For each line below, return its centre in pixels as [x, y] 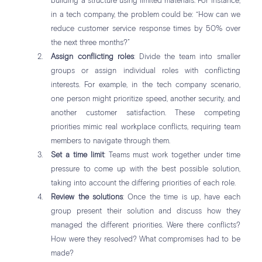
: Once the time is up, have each [182, 198]
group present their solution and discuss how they [146, 212]
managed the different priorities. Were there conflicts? [146, 226]
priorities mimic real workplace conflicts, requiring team [146, 127]
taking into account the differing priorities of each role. [144, 184]
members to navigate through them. [111, 142]
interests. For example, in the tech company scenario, [146, 85]
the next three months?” [91, 43]
